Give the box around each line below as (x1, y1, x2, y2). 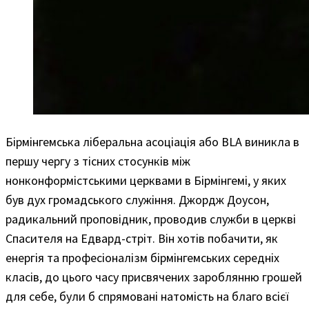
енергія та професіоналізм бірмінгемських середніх (6, 249, 279, 266)
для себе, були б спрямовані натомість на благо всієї (6, 288, 289, 304)
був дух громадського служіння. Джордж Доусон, (6, 191, 269, 208)
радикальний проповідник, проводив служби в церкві (6, 210, 296, 227)
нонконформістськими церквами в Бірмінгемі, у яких (6, 172, 286, 188)
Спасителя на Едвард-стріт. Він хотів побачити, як (6, 230, 278, 246)
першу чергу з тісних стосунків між (6, 152, 190, 169)
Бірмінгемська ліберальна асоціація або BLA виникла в (6, 133, 299, 150)
